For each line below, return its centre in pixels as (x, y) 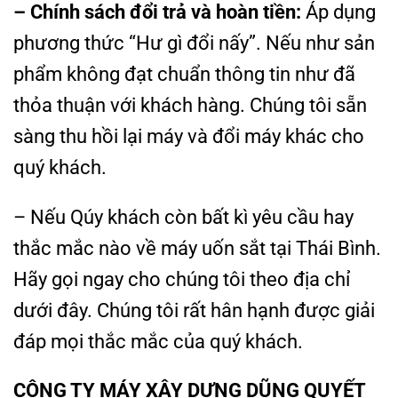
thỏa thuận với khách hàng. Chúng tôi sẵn (190, 104)
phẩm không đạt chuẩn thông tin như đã (184, 73)
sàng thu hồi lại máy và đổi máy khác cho (189, 135)
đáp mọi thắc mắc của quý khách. (158, 341)
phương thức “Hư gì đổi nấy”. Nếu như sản (194, 42)
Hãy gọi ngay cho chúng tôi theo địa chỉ (182, 279)
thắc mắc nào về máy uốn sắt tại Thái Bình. (197, 247)
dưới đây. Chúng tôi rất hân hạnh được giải (194, 310)
